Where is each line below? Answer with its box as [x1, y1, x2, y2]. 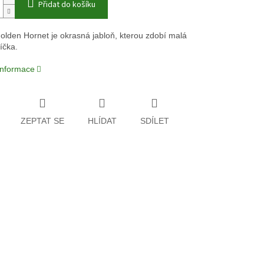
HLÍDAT [87, 115, 117, 126]
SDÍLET [140, 115, 169, 126]
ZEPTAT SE [20, 115, 64, 126]
